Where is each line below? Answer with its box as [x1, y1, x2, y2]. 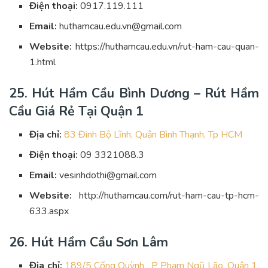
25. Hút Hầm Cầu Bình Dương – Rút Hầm [9, 84, 259, 103]
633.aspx [29, 205, 69, 218]
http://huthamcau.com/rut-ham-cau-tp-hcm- [72, 189, 259, 203]
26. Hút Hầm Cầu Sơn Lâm [9, 233, 168, 252]
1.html [29, 56, 56, 69]
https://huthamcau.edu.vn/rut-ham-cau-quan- [72, 40, 259, 54]
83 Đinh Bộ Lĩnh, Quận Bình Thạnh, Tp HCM [64, 128, 243, 142]
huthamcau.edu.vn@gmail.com [57, 20, 182, 33]
